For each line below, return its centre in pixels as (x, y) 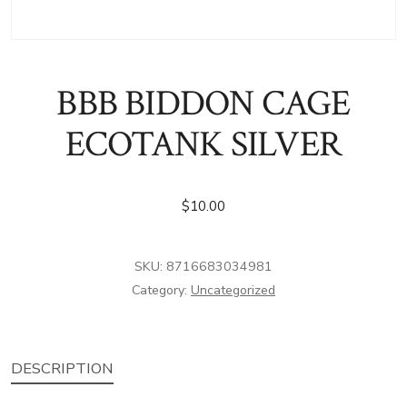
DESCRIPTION (62, 369)
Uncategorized (233, 290)
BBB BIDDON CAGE (203, 103)
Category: (161, 290)
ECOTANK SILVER (203, 144)
